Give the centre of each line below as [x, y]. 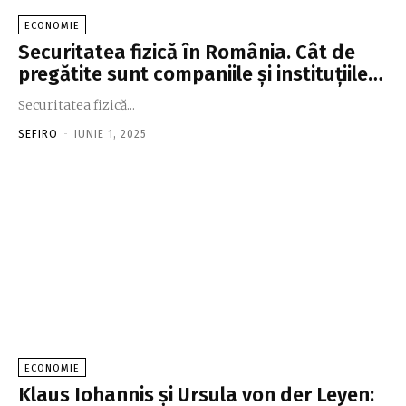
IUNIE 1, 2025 [111, 134]
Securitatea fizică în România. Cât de [187, 52]
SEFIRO [38, 134]
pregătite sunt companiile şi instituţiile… [201, 73]
